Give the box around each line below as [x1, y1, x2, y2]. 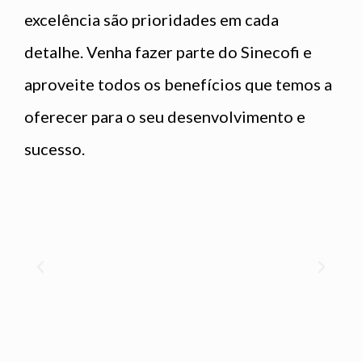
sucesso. [24, 138, 85, 158]
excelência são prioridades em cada [24, 9, 279, 29]
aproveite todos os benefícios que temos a [24, 74, 332, 94]
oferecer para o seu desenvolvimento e [24, 106, 305, 126]
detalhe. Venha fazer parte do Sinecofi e [24, 41, 312, 61]
